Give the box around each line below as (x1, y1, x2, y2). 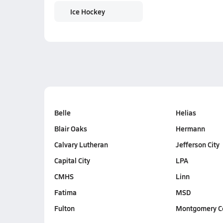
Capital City (54, 155, 90, 165)
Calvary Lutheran (54, 139, 108, 149)
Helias (175, 108, 196, 117)
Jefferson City (175, 139, 220, 149)
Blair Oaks (54, 123, 87, 133)
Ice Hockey (70, 6, 105, 16)
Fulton (54, 203, 75, 213)
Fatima (54, 187, 77, 197)
